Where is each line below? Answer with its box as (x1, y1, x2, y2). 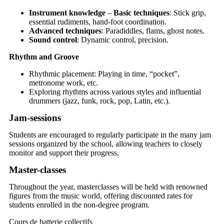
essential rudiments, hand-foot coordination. (29, 17, 166, 26)
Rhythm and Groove (9, 52, 79, 61)
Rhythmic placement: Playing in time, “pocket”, (29, 69, 179, 78)
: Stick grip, (169, 8, 206, 17)
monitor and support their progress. (9, 148, 119, 157)
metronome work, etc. (29, 78, 98, 87)
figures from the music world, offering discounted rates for (9, 191, 192, 200)
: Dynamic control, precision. (77, 35, 168, 44)
